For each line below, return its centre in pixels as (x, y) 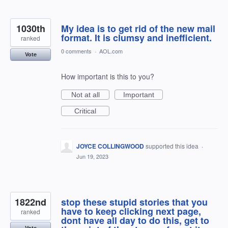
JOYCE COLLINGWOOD (110, 146)
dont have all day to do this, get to (135, 220)
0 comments (76, 51)
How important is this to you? (108, 76)
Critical (85, 111)
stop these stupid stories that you (134, 202)
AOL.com (111, 51)
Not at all (85, 95)
